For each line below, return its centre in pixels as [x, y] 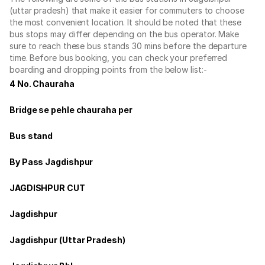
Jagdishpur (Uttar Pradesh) [67, 240]
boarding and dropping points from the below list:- [108, 69]
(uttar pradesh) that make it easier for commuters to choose [127, 10]
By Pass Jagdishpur [51, 161]
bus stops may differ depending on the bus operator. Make [124, 34]
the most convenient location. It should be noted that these [125, 22]
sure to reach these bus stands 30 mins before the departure [128, 46]
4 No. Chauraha [42, 83]
